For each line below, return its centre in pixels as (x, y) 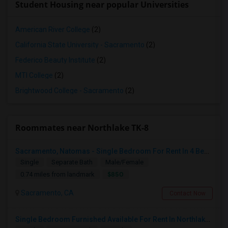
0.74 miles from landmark (58, 174)
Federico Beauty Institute (55, 60)
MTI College (34, 75)
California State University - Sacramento (80, 45)
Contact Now (187, 193)
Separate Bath (72, 162)
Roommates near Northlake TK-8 (82, 128)
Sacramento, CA (47, 193)
